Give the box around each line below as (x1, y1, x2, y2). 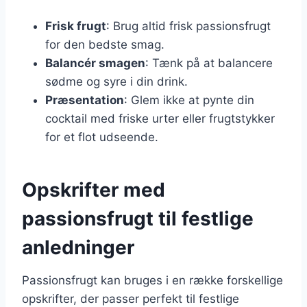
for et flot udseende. (45, 130, 158, 144)
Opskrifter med (22, 177, 165, 201)
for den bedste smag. (45, 37, 164, 51)
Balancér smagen (45, 56, 145, 70)
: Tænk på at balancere (145, 56, 273, 70)
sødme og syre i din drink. (45, 74, 188, 88)
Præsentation (45, 93, 124, 107)
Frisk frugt (45, 19, 106, 33)
